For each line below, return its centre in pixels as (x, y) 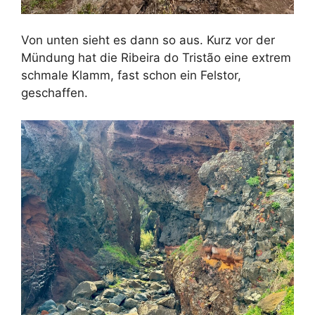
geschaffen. (54, 93)
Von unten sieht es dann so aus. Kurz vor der (148, 40)
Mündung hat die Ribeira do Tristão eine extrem (156, 58)
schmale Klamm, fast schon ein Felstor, (131, 76)
